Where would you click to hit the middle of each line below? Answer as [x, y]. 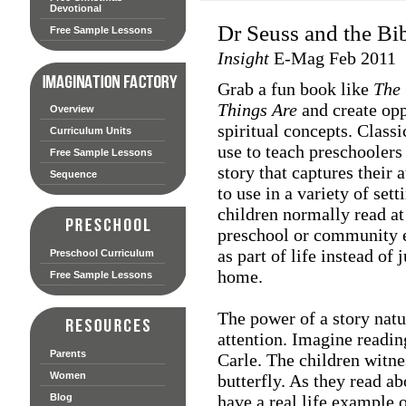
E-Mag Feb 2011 [332, 58]
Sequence [73, 174]
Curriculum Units [90, 130]
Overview [72, 108]
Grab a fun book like [295, 89]
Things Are [257, 110]
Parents [68, 353]
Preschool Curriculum [101, 252]
